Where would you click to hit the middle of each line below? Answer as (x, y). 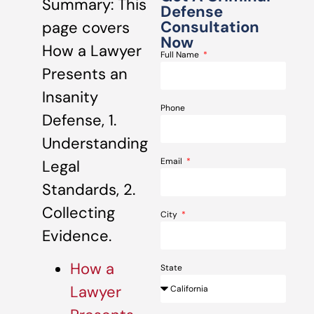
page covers (86, 28)
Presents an (85, 74)
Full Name (181, 55)
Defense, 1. (79, 120)
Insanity (70, 97)
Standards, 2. (89, 190)
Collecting (78, 213)
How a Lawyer (92, 51)
